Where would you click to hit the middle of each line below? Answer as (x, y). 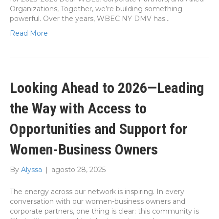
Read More (29, 33)
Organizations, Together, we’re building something (96, 9)
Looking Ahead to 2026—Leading (107, 88)
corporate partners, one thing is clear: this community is (104, 211)
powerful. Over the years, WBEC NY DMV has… (90, 18)
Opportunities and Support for (99, 129)
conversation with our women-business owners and (98, 201)
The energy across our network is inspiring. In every (97, 191)
